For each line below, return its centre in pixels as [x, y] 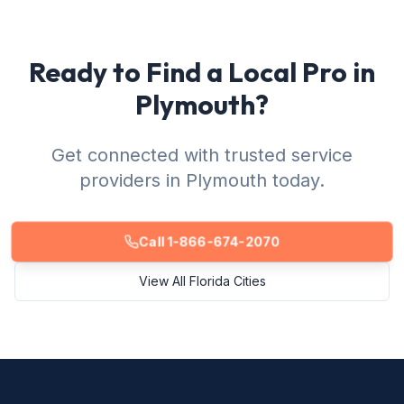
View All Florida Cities [202, 281]
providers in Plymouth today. [202, 180]
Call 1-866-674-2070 [209, 241]
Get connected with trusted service [202, 155]
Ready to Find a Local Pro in [202, 72]
